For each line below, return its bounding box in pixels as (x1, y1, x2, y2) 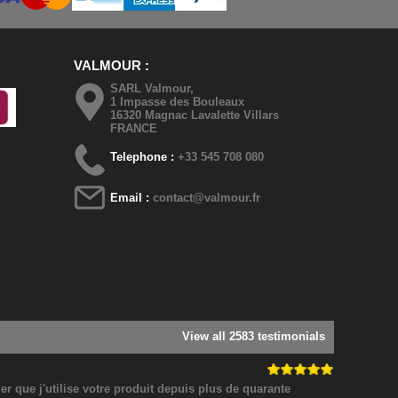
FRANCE (110, 122, 158, 135)
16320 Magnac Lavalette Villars (110, 108, 280, 122)
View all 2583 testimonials (181, 329, 325, 343)
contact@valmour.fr (153, 191, 261, 204)
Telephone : (110, 150, 179, 163)
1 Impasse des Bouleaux (110, 95, 245, 108)
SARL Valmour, (110, 82, 195, 95)
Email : (110, 191, 154, 204)
